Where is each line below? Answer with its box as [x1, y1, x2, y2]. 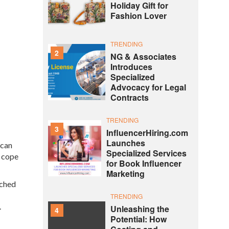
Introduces [110, 61, 152, 73]
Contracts [110, 91, 149, 103]
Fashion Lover [110, 10, 167, 22]
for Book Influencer [106, 157, 181, 169]
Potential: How [110, 213, 167, 225]
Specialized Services [106, 147, 187, 159]
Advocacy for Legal [110, 81, 186, 93]
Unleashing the [110, 203, 169, 215]
